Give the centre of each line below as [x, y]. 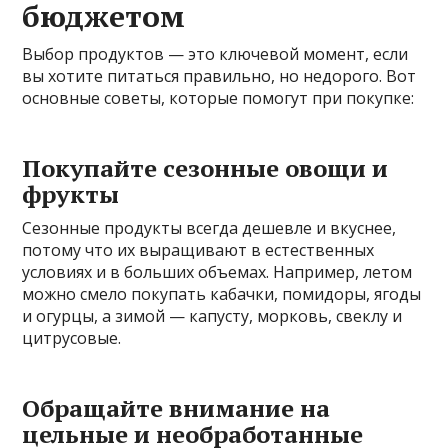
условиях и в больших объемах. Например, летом [217, 271]
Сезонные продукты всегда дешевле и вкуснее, [209, 227]
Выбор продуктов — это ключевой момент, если [215, 53]
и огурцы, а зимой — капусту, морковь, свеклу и [212, 315]
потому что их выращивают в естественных [198, 249]
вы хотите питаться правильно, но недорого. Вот [219, 75]
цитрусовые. [72, 337]
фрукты [71, 193]
